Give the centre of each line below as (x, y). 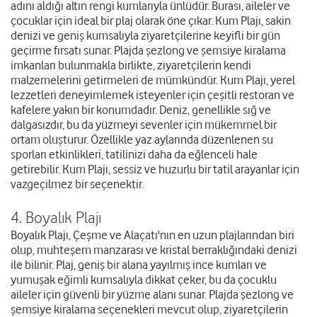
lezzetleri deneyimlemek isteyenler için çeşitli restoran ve (152, 95)
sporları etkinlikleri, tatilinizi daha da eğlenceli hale (134, 155)
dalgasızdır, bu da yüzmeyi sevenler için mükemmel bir (144, 125)
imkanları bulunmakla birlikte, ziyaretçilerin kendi (131, 65)
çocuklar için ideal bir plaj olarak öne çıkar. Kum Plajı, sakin (151, 21)
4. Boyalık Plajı (56, 217)
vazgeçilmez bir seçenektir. (77, 184)
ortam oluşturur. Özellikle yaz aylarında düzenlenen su (142, 140)
